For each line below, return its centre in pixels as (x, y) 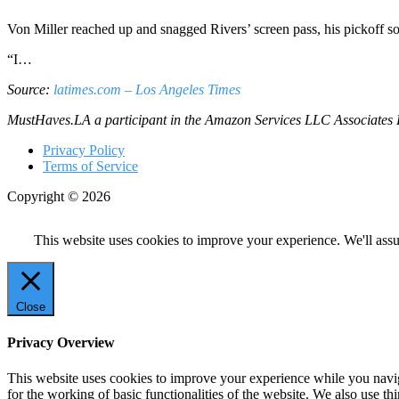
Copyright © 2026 (59, 197)
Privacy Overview (61, 343)
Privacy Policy (84, 151)
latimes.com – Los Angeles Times (147, 90)
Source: (30, 90)
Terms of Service (90, 167)
